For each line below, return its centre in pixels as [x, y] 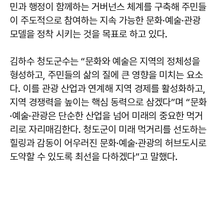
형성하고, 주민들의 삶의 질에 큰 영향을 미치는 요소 [106, 75]
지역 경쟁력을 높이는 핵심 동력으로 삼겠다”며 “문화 [108, 102]
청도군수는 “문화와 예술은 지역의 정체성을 [117, 61]
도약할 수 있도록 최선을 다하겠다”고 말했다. [94, 156]
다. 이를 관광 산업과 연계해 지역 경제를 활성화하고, [108, 88]
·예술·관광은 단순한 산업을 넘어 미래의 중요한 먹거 [106, 116]
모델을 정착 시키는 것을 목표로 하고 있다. [89, 34]
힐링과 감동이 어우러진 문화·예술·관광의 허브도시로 [108, 143]
